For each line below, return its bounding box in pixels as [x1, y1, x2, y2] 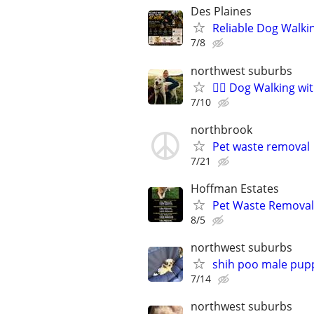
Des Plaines [191, 4, 252, 20]
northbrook [191, 121, 252, 137]
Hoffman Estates [191, 180, 279, 196]
